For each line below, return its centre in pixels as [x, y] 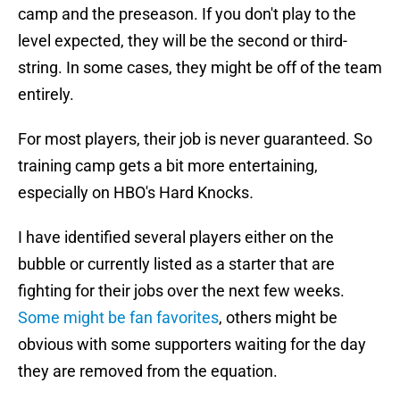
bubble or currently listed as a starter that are [176, 264]
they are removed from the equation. [148, 371]
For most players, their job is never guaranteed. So [195, 139]
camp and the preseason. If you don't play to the [187, 14]
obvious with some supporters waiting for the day [192, 345]
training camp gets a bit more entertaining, [168, 166]
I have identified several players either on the [176, 237]
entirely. [46, 95]
